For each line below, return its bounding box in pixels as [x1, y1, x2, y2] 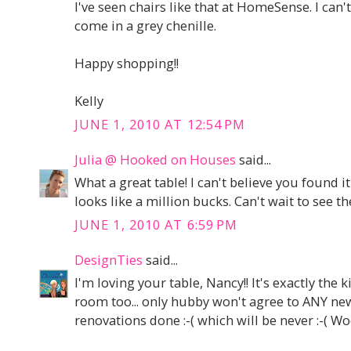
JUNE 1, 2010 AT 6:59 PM [74, 215, 238, 233]
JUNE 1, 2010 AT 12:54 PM [74, 114, 246, 133]
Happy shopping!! [74, 54, 179, 73]
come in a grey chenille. [74, 16, 216, 35]
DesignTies [74, 250, 143, 269]
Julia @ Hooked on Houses [74, 150, 236, 168]
